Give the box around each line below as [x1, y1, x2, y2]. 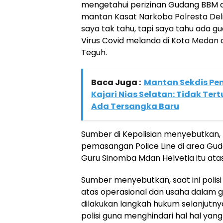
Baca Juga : [91, 77, 141, 88]
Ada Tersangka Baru [91, 101, 179, 112]
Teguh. [81, 47, 107, 58]
